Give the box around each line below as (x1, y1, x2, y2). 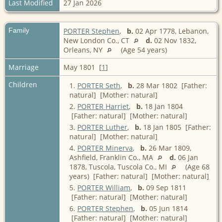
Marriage (8, 62, 39, 72)
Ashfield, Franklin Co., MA (69, 152, 155, 162)
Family (8, 26, 29, 34)
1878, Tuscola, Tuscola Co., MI (69, 162, 169, 171)
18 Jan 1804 (143, 101, 183, 111)
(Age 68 (183, 162, 210, 171)
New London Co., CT (63, 35, 131, 45)
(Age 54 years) (119, 45, 169, 55)
